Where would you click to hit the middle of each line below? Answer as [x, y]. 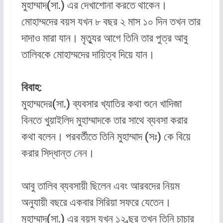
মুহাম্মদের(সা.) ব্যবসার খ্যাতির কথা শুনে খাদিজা [101, 104]
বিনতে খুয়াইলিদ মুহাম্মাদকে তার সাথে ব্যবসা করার [104, 120]
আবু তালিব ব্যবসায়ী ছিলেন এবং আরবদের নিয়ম [100, 186]
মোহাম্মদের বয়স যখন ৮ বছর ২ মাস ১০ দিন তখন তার [111, 22]
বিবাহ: [31, 88]
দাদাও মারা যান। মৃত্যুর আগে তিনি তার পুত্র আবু [104, 38]
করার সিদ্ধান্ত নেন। [58, 153]
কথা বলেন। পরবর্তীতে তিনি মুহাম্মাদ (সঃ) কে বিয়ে [106, 137]
